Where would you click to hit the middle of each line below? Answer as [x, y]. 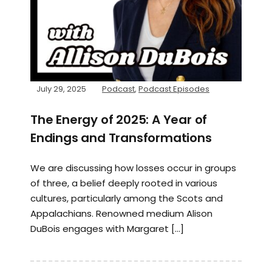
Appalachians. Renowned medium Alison [121, 213]
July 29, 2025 [61, 89]
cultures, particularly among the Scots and [127, 198]
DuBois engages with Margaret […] [107, 228]
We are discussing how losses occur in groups [133, 168]
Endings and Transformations [121, 138]
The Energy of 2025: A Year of [119, 119]
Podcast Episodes [174, 89]
